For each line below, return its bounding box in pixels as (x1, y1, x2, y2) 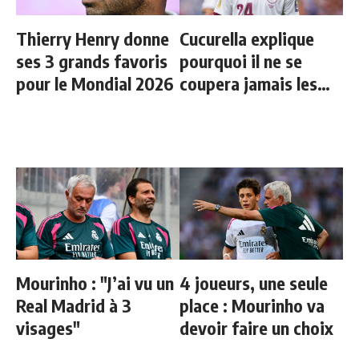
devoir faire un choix (179, 317, 333, 339)
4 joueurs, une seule (179, 272, 328, 294)
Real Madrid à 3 (16, 294, 131, 317)
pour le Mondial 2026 (16, 72, 174, 95)
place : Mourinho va (179, 294, 325, 317)
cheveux (179, 95, 240, 117)
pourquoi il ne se (179, 50, 302, 72)
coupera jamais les (179, 72, 317, 95)
